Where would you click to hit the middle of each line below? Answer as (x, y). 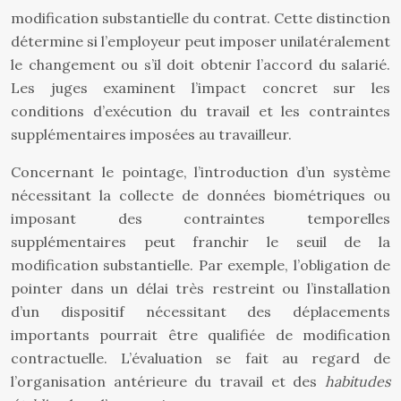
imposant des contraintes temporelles (200, 218)
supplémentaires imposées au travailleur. (151, 134)
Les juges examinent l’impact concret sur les (200, 88)
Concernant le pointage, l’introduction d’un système (200, 172)
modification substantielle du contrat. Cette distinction (200, 18)
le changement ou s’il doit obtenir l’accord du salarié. (200, 64)
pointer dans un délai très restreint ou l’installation (200, 288)
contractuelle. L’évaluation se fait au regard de (200, 358)
